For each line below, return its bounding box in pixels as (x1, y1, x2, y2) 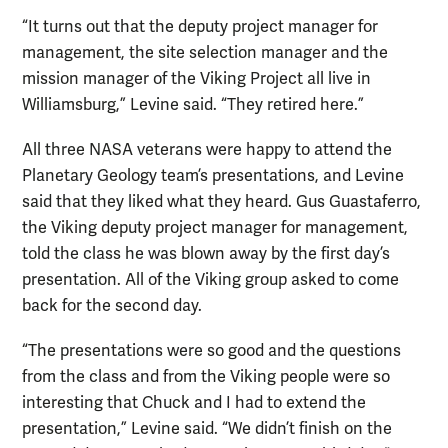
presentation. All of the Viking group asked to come (22, 269, 399, 290)
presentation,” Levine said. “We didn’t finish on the (22, 418, 392, 439)
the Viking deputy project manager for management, (22, 217, 408, 238)
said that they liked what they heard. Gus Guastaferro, (22, 191, 421, 212)
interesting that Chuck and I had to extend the (22, 392, 366, 413)
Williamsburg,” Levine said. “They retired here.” (22, 94, 364, 115)
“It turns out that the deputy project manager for (22, 16, 378, 37)
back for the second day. (22, 295, 202, 316)
